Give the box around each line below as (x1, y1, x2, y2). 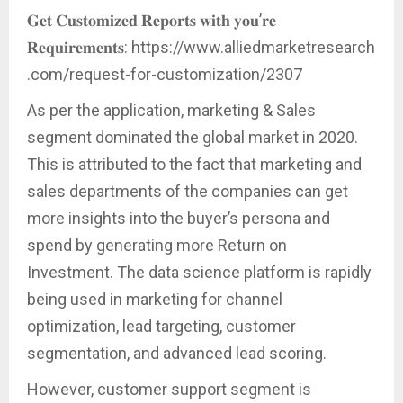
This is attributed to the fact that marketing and (27, 154, 362, 174)
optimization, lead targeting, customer (27, 316, 296, 336)
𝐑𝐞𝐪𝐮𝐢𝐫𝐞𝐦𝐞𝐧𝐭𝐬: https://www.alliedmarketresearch (27, 37, 375, 57)
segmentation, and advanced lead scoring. (27, 343, 327, 363)
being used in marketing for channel (27, 289, 282, 309)
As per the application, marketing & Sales (27, 100, 316, 120)
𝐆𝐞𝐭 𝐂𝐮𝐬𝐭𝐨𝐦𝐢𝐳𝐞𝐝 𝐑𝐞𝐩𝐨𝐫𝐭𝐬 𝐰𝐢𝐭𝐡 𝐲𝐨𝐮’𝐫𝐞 (27, 10, 276, 30)
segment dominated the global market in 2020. (27, 127, 358, 147)
